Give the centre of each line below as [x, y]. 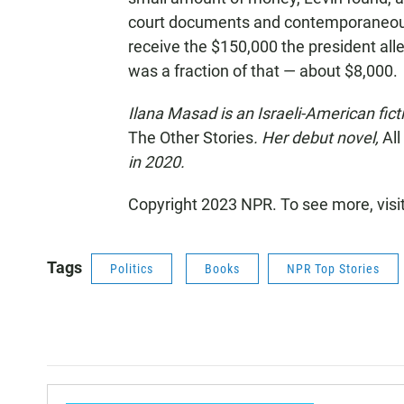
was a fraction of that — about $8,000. [263, 71]
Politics [132, 269]
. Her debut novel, [318, 138]
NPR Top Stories [333, 269]
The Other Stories [191, 138]
